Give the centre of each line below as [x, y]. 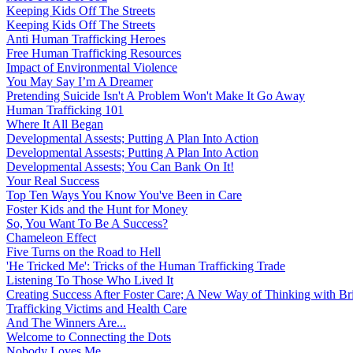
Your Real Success [53, 181]
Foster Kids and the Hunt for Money [97, 210]
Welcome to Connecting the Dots [89, 337]
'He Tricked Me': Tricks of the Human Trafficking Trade [146, 266]
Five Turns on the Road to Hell [84, 252]
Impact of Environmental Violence [92, 68]
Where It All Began [55, 124]
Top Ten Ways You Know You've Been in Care [124, 195]
